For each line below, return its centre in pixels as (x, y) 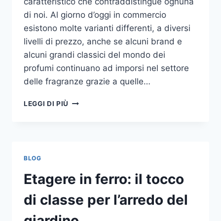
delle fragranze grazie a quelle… (87, 82)
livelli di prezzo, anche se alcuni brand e (103, 42)
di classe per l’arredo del (106, 200)
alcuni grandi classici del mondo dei (94, 55)
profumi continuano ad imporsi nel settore (106, 68)
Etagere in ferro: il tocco (104, 179)
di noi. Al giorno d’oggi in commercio (95, 15)
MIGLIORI (85, 112)
